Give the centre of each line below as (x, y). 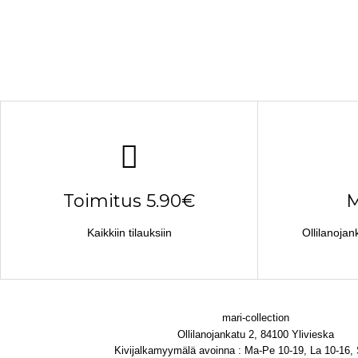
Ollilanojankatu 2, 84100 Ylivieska (256, 334)
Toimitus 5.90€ (129, 201)
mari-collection (256, 318)
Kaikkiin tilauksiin (129, 232)
